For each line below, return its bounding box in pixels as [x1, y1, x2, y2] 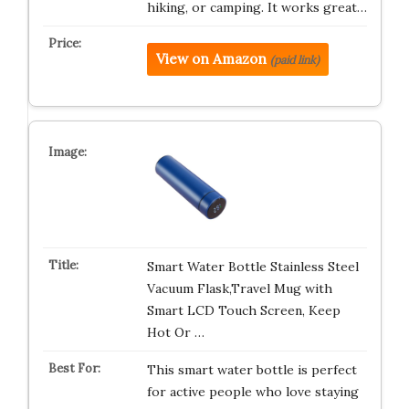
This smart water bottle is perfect [146, 362, 357, 378]
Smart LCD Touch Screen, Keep [146, 302, 341, 319]
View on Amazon [155, 50, 267, 68]
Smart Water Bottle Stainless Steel [146, 258, 359, 275]
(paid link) [269, 53, 320, 67]
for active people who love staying [146, 383, 359, 400]
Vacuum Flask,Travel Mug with [146, 280, 332, 297]
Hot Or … [146, 324, 204, 341]
